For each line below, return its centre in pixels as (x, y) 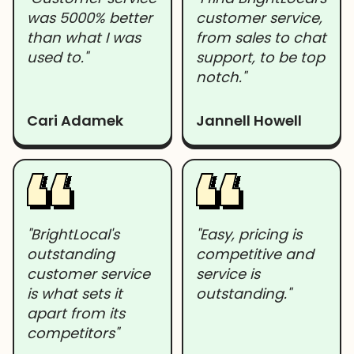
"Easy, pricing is (249, 234)
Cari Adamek (75, 120)
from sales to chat (261, 37)
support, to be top (260, 57)
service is (228, 273)
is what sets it (75, 293)
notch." (221, 77)
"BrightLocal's (73, 234)
